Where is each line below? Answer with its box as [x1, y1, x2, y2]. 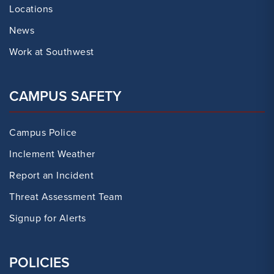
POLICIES [9, 252, 70, 273]
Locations [9, 2, 53, 16]
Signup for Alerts [9, 211, 86, 225]
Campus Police [9, 125, 77, 139]
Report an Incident [9, 168, 94, 182]
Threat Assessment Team [9, 190, 122, 204]
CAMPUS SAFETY [9, 86, 122, 106]
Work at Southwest [9, 45, 94, 59]
